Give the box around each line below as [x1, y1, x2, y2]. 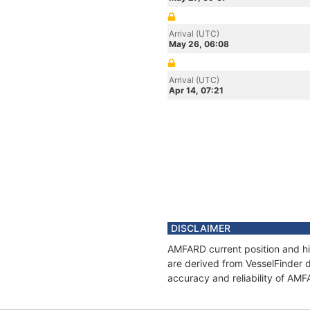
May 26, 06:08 [169, 39, 229, 49]
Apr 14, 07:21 [169, 85, 224, 95]
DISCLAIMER [171, 222, 230, 234]
